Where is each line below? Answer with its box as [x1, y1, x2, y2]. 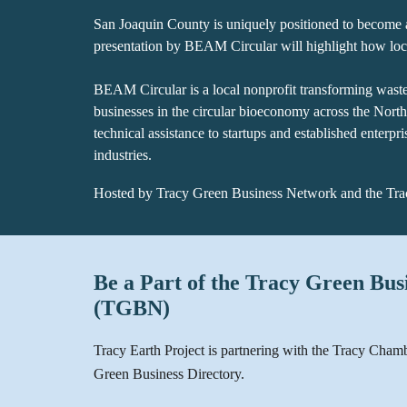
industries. [93, 146, 152, 163]
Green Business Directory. [93, 366, 244, 382]
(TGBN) [93, 296, 170, 320]
